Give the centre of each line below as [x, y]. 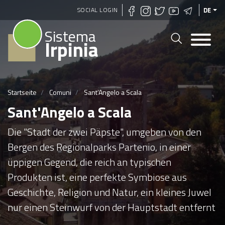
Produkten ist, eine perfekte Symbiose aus [97, 177]
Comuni [60, 92]
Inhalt [122, 31]
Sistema [70, 36]
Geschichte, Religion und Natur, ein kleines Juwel [109, 192]
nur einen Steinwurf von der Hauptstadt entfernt [111, 207]
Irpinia [72, 49]
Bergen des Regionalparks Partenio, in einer [99, 147]
